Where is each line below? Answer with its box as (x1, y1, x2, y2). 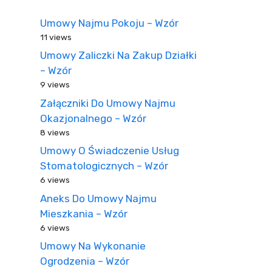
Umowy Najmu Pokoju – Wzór (40, 16, 178, 29)
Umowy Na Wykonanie (40, 240, 146, 252)
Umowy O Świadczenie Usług (40, 144, 179, 157)
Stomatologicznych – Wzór (40, 160, 168, 172)
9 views (40, 80, 70, 89)
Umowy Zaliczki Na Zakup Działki (40, 49, 197, 61)
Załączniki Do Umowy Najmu (40, 97, 175, 109)
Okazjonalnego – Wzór (40, 112, 146, 124)
